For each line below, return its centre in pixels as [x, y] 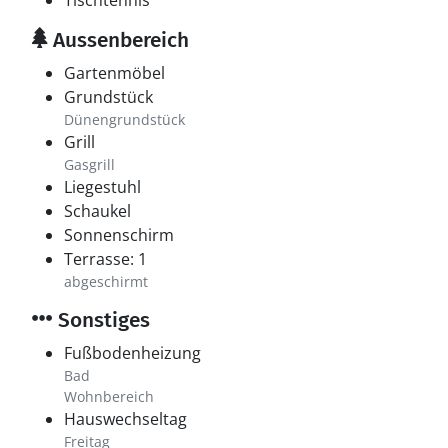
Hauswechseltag [125, 419]
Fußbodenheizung [132, 353]
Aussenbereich [118, 40]
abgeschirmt [106, 281]
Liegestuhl [102, 187]
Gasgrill [89, 164]
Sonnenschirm [119, 235]
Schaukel [97, 211]
